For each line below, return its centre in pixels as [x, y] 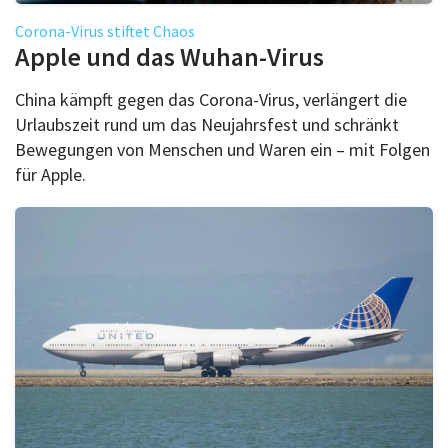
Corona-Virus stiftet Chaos [105, 30]
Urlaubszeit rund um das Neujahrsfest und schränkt [207, 124]
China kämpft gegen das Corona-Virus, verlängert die [211, 99]
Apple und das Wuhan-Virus [169, 56]
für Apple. [50, 174]
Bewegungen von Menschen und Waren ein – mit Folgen [222, 149]
